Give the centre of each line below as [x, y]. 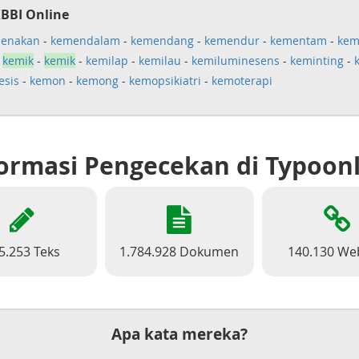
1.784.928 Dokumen [179, 252]
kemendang [162, 40]
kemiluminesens [235, 61]
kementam [298, 40]
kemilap [107, 61]
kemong [97, 81]
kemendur [232, 40]
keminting [317, 61]
